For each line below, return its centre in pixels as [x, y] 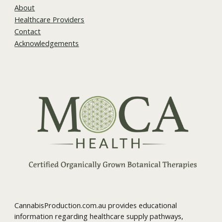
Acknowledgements [47, 43]
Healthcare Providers [50, 19]
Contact [28, 31]
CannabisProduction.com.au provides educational [96, 205]
